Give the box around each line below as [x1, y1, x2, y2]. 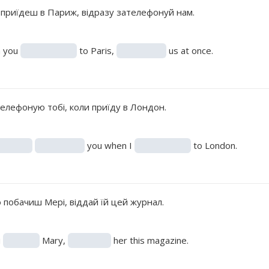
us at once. [166, 44, 213, 56]
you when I [84, 139, 134, 151]
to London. [190, 139, 237, 151]
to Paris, [76, 44, 116, 56]
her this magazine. [110, 234, 189, 246]
